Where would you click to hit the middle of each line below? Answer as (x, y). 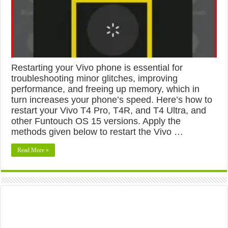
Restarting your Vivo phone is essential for (97, 67)
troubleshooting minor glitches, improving (95, 78)
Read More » (33, 150)
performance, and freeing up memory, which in (106, 89)
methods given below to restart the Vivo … (97, 132)
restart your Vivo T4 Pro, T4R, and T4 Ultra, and (109, 110)
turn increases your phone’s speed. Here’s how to (112, 99)
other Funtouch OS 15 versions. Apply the (96, 121)
